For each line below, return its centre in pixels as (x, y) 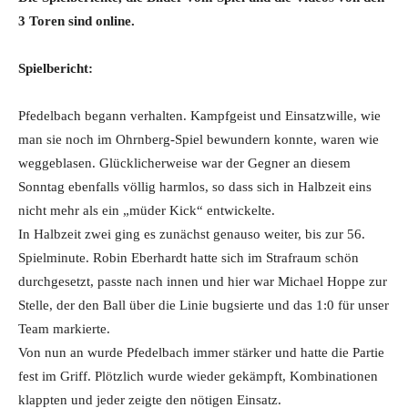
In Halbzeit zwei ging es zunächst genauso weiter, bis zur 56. (192, 234)
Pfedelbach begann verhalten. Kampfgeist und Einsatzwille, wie (199, 116)
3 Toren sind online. (76, 21)
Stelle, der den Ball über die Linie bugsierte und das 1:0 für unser (204, 305)
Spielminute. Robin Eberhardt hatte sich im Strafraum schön (189, 258)
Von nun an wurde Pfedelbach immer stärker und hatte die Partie (201, 352)
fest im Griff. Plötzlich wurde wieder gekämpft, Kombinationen (198, 376)
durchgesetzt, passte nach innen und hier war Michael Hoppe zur (203, 281)
